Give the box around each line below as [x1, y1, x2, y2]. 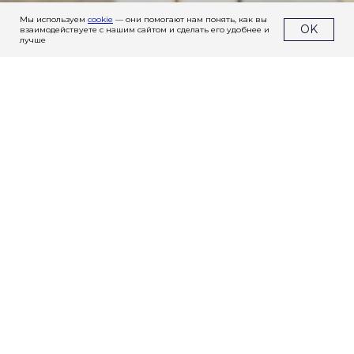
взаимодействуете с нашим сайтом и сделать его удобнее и [20, 24, 269, 35]
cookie [88, 14, 113, 24]
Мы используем [20, 14, 88, 24]
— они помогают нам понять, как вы [113, 14, 267, 24]
